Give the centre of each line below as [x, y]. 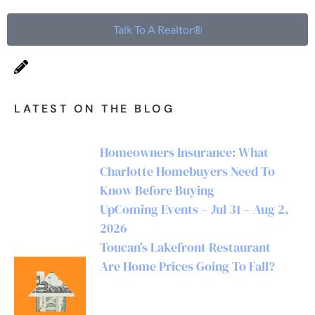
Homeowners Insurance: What [184, 152]
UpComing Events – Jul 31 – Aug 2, [194, 209]
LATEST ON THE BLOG [94, 109]
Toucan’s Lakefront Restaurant [185, 247]
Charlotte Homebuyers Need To [187, 171]
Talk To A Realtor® [157, 29]
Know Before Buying [157, 190]
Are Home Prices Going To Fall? [187, 266]
